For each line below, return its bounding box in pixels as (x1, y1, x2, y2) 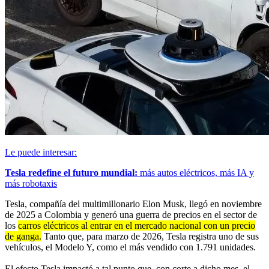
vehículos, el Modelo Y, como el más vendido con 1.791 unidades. (5, 241, 256, 252)
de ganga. (5, 231, 41, 241)
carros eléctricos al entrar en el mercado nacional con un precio (18, 220, 255, 231)
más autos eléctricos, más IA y (138, 167, 254, 178)
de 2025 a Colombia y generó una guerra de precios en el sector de (5, 209, 257, 220)
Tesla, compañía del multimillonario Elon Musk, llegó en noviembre (5, 198, 262, 209)
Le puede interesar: (5, 147, 77, 157)
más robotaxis (5, 178, 57, 189)
